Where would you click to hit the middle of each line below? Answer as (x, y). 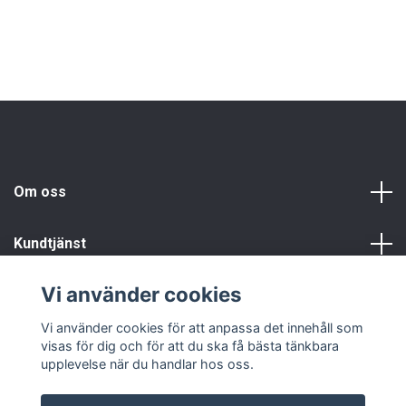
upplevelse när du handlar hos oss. (147, 363)
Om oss (40, 192)
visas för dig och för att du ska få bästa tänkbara (189, 345)
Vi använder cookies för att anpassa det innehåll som (202, 327)
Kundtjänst (50, 244)
